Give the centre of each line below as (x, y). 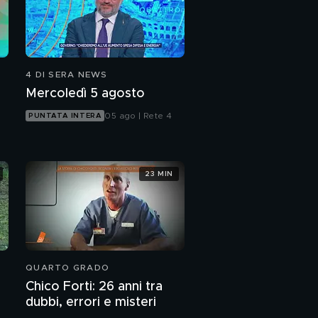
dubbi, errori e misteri (91, 303)
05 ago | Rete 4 (138, 116)
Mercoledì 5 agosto (85, 94)
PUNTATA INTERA (65, 116)
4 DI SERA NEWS (67, 75)
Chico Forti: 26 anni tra (94, 287)
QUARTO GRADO (67, 268)
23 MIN (159, 174)
